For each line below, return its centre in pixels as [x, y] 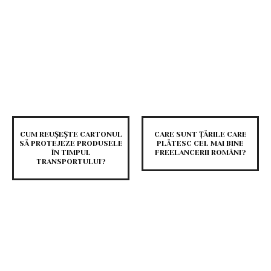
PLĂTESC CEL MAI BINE [200, 144]
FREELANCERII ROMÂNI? [200, 153]
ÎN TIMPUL [71, 153]
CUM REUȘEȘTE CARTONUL [71, 135]
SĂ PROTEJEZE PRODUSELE [71, 144]
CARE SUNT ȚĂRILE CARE [200, 135]
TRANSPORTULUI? [71, 162]
